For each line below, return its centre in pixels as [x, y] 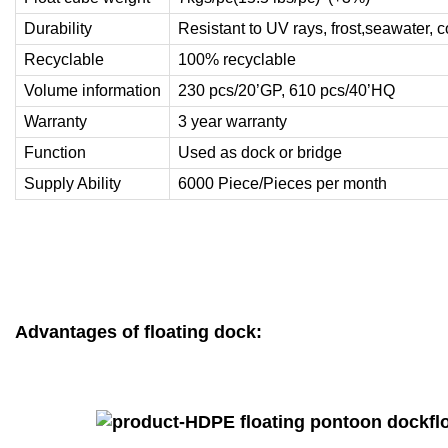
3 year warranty [232, 121]
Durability [58, 28]
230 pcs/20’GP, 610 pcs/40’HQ [286, 90]
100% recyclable [237, 59]
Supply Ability [72, 183]
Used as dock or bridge [260, 152]
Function [55, 152]
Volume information [92, 90]
